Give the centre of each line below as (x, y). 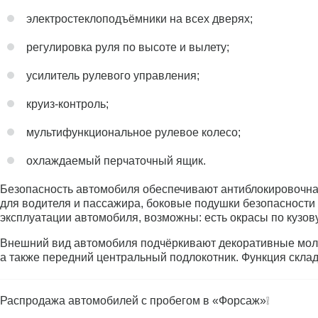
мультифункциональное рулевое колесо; (133, 132)
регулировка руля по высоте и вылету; (128, 47)
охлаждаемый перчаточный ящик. (116, 161)
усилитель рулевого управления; (113, 76)
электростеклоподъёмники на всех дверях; (139, 19)
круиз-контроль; (67, 104)
